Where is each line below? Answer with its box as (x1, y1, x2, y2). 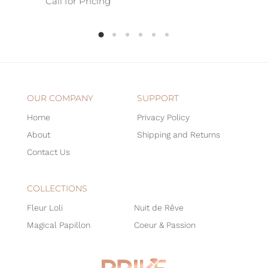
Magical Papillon (27, 220, 90, 230)
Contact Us (27, 147, 70, 157)
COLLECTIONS (27, 182, 87, 194)
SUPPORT (137, 92, 179, 103)
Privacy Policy (137, 112, 190, 122)
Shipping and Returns (137, 129, 220, 139)
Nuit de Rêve (134, 202, 184, 212)
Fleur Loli (27, 202, 63, 212)
